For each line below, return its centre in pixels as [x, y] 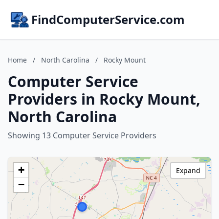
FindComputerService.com [108, 19]
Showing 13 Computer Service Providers [82, 135]
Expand [188, 170]
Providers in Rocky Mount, [104, 99]
